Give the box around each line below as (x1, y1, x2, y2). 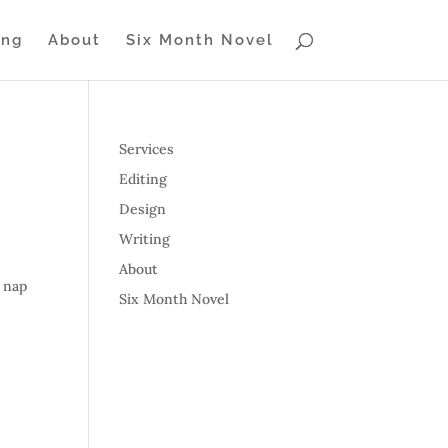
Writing (119, 230, 171, 248)
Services (119, 140, 175, 158)
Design (119, 200, 167, 218)
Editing (119, 170, 168, 188)
